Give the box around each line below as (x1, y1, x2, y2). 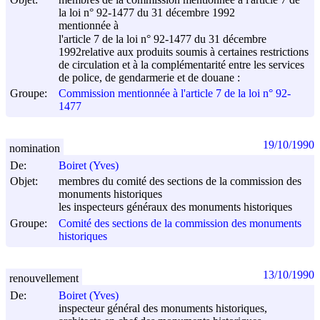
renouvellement (9, 271, 79, 284)
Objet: (10, 174, 38, 187)
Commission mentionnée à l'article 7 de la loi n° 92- (59, 86, 291, 99)
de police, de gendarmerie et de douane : (59, 71, 240, 84)
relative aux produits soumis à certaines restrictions (81, 45, 309, 58)
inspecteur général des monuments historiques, (59, 302, 267, 315)
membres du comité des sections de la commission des (59, 174, 301, 187)
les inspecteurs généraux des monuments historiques (59, 201, 292, 214)
